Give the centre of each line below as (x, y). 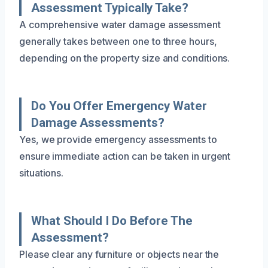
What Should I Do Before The (112, 220)
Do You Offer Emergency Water (119, 106)
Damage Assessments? (98, 122)
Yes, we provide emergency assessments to (118, 139)
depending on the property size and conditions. (125, 58)
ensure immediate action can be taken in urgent (125, 156)
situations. (42, 173)
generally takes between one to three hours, (118, 41)
